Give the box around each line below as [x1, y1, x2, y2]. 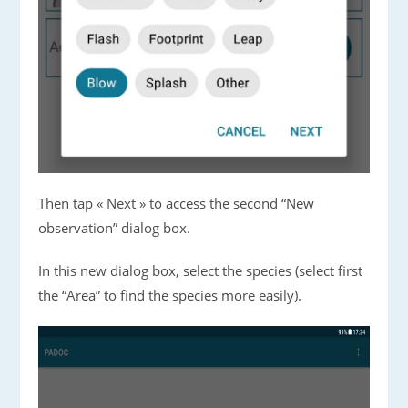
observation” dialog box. [38, 219, 191, 238]
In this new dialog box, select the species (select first [38, 261, 363, 280]
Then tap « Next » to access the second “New [38, 194, 315, 213]
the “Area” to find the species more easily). [38, 286, 302, 305]
